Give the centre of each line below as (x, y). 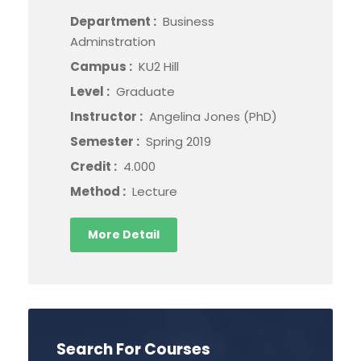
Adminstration (113, 41)
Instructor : (108, 116)
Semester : (106, 141)
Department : (114, 21)
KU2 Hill (159, 66)
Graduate (145, 91)
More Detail (124, 234)
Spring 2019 (178, 141)
